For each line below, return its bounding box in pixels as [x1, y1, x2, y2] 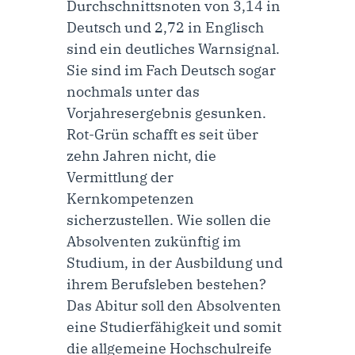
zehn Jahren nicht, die [67, 146, 216, 165]
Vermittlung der [67, 167, 174, 186]
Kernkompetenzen [67, 189, 194, 208]
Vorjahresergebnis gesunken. [67, 103, 266, 122]
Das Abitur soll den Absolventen [67, 296, 281, 315]
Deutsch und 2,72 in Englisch [67, 17, 264, 36]
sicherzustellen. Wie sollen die [67, 210, 271, 229]
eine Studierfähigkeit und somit [67, 317, 281, 336]
